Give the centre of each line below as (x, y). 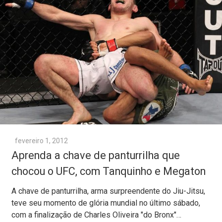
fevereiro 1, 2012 (41, 141)
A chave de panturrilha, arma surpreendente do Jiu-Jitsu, (108, 191)
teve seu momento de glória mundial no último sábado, (106, 203)
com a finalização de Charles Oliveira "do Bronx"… (96, 215)
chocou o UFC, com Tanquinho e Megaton (109, 171)
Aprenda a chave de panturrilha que (96, 156)
